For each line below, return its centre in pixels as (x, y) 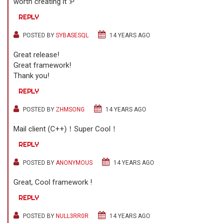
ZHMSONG (70, 110)
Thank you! (31, 76)
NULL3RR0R (72, 216)
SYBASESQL (72, 35)
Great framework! (42, 65)
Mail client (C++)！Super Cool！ (66, 129)
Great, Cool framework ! (53, 182)
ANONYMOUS (74, 163)
